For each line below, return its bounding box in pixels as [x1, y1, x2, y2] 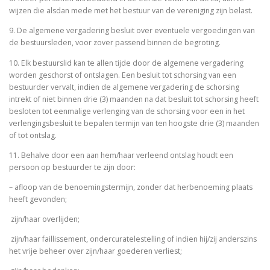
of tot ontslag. [9, 130, 58, 140]
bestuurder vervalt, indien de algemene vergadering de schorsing [9, 81, 239, 92]
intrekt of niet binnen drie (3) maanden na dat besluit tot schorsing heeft [9, 93, 259, 104]
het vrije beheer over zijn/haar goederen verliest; [9, 246, 184, 257]
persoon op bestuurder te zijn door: [9, 162, 137, 172]
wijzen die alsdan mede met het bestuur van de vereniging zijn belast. [9, 5, 254, 16]
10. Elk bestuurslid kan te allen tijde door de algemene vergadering [9, 57, 243, 68]
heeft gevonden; [9, 193, 69, 204]
